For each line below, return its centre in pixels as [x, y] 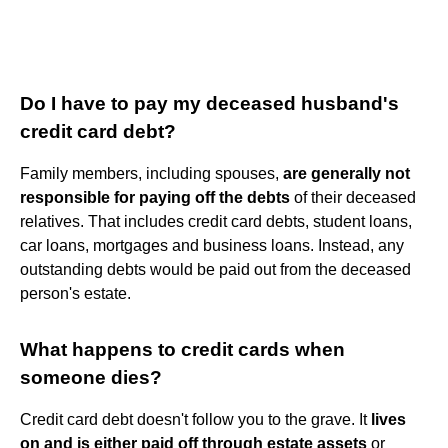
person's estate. [75, 293]
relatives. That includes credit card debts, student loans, [216, 221]
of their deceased [353, 197]
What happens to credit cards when [182, 349]
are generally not [346, 173]
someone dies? [91, 377]
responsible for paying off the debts [155, 197]
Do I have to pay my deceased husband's [209, 103]
